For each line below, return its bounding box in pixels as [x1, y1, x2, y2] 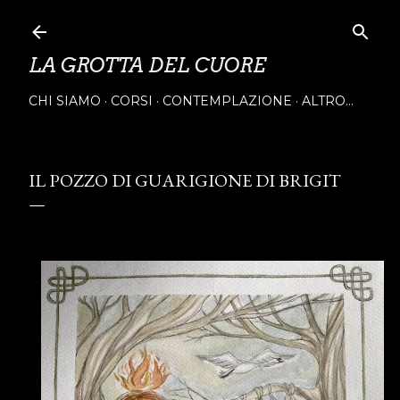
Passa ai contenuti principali [103, 11, 297, 34]
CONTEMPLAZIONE [162, 93, 292, 109]
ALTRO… [302, 93, 354, 109]
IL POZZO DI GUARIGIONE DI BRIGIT [29, 169, 341, 192]
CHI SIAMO [29, 93, 101, 109]
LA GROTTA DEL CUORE [29, 54, 266, 77]
